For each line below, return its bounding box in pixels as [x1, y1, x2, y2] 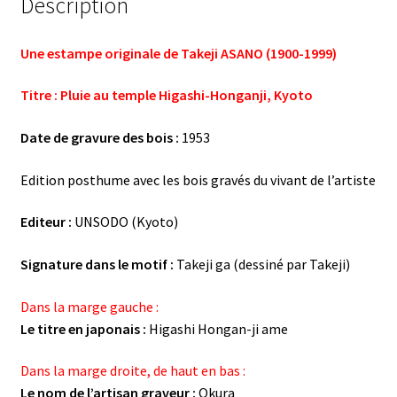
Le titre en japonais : [19, 319, 149, 338]
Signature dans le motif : [19, 254, 174, 273]
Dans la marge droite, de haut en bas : [19, 362, 245, 380]
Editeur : [19, 213, 72, 231]
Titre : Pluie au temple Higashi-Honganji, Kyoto [19, 86, 313, 105]
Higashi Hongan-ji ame [148, 319, 288, 338]
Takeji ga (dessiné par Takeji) [173, 254, 350, 273]
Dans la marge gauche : [19, 297, 159, 315]
